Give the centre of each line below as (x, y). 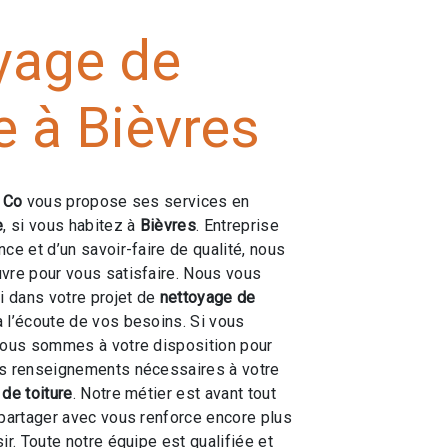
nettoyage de (207, 297)
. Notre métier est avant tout (174, 393)
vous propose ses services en (136, 201)
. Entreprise (237, 225)
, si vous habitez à (71, 225)
